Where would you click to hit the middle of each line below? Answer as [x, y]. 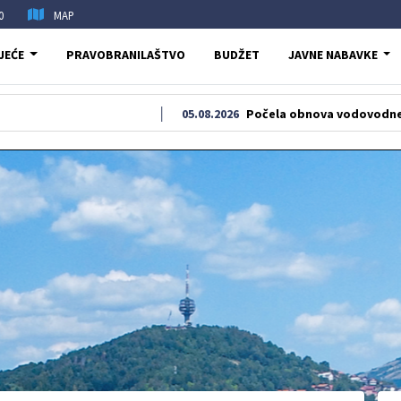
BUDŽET [236, 55]
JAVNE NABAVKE [333, 55]
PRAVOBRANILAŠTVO [125, 55]
